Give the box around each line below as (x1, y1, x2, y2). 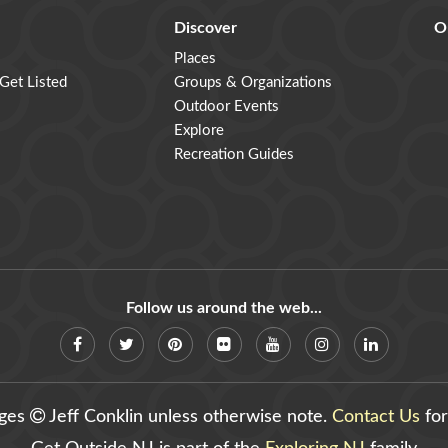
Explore (173, 123, 224, 138)
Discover (173, 20, 237, 36)
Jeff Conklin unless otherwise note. (44, 407, 332, 426)
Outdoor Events (173, 99, 279, 114)
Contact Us (331, 407, 420, 426)
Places (173, 51, 216, 66)
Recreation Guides (173, 147, 294, 162)
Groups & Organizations (173, 75, 332, 90)
